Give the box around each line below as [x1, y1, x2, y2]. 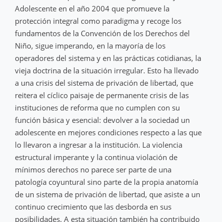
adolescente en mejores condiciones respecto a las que [15, 127, 202, 137]
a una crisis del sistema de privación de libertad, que [15, 77, 193, 88]
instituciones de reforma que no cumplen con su [15, 102, 180, 112]
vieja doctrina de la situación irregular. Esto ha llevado [15, 65, 199, 75]
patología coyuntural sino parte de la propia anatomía [15, 176, 198, 187]
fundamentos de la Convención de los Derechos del [15, 28, 190, 38]
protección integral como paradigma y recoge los [15, 15, 181, 26]
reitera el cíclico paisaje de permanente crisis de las [15, 90, 189, 100]
